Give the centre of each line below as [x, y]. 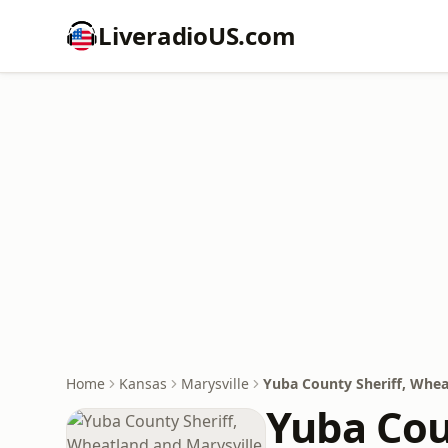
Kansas [143, 383]
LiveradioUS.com [197, 35]
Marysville [215, 383]
